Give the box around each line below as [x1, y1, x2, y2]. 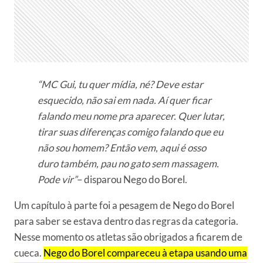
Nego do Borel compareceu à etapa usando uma [43, 247, 247, 259]
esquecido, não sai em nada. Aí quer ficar [38, 94, 211, 107]
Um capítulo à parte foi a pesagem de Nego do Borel [14, 199, 234, 212]
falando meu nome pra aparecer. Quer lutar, [38, 110, 225, 123]
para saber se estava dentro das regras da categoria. [14, 215, 238, 228]
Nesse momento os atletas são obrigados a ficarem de [14, 231, 242, 244]
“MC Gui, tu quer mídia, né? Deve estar [38, 78, 203, 91]
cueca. [14, 247, 43, 259]
